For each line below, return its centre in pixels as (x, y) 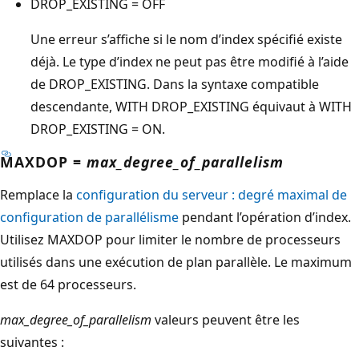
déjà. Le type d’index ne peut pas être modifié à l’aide (190, 61)
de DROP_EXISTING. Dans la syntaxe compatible (175, 84)
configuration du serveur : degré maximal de (212, 194)
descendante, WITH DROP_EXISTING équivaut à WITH (191, 106)
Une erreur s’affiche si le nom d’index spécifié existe (186, 39)
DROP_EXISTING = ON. (98, 129)
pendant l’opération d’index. (265, 217)
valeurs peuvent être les (226, 319)
